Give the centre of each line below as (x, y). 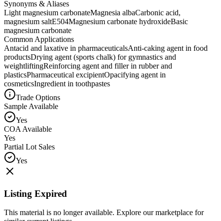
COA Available (28, 129)
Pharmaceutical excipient (65, 74)
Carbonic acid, (158, 12)
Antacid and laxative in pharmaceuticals (66, 48)
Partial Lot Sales (29, 147)
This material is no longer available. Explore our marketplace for (104, 213)
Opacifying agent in (135, 74)
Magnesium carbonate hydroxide (120, 21)
